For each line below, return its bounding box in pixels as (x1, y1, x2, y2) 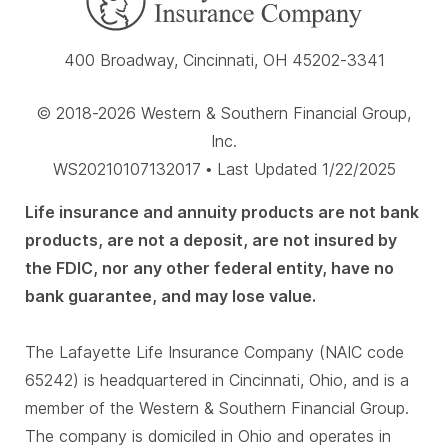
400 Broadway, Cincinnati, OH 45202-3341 (63, 49, 385, 70)
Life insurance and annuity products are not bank (25, 201, 419, 222)
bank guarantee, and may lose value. (25, 285, 316, 306)
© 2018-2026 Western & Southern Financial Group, (37, 102, 411, 123)
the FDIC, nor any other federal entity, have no (25, 257, 394, 278)
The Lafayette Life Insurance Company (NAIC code (25, 341, 404, 362)
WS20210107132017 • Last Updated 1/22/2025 (52, 158, 396, 179)
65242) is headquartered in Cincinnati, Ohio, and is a (25, 369, 409, 390)
